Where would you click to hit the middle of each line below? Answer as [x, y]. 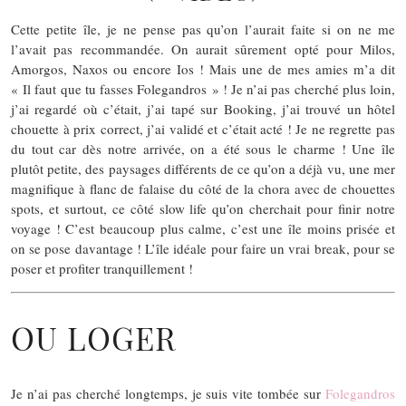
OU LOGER [94, 338]
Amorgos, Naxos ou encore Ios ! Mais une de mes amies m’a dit [203, 68]
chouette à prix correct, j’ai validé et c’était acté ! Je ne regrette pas [203, 128]
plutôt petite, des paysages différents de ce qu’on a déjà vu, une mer [203, 168]
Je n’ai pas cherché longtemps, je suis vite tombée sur [168, 393]
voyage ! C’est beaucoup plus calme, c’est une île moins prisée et [203, 228]
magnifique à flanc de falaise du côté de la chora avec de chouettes [203, 188]
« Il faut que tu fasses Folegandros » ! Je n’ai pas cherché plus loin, [203, 88]
